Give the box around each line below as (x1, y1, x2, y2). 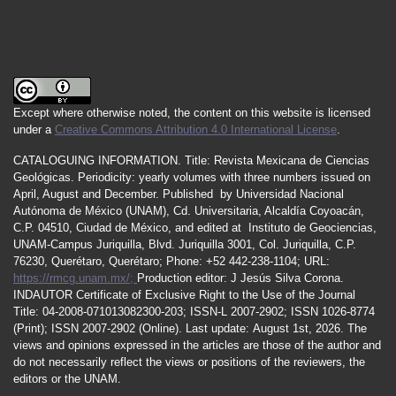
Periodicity (78, 171, 132, 185)
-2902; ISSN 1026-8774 (255, 305, 375, 319)
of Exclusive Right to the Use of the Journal (128, 288, 355, 302)
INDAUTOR (13, 288, 72, 302)
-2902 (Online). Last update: (107, 322, 253, 336)
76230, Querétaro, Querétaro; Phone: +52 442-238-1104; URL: (13, 255, 330, 269)
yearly (139, 171, 170, 185)
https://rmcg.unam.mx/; (13, 271, 137, 286)
